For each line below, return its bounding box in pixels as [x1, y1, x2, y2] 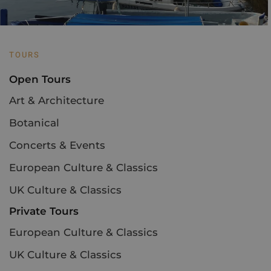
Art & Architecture [9, 94, 104, 106]
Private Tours [9, 204, 79, 217]
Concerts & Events [9, 139, 105, 151]
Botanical [9, 116, 59, 129]
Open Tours [9, 73, 71, 85]
